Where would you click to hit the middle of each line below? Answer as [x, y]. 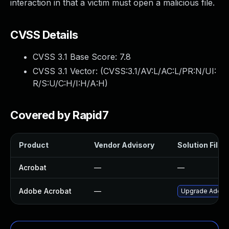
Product [34, 145]
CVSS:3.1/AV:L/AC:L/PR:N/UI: [160, 71]
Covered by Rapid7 [60, 115]
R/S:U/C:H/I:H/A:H [69, 83]
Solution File [200, 145]
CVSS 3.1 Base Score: [76, 57]
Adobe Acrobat [45, 191]
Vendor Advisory [124, 145]
